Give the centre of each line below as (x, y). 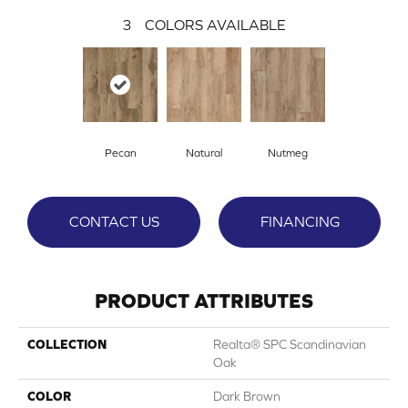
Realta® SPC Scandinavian (290, 345)
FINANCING (300, 222)
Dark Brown (247, 397)
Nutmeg (288, 153)
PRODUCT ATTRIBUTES (204, 301)
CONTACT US (114, 222)
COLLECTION (67, 345)
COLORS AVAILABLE (215, 25)
